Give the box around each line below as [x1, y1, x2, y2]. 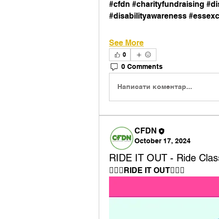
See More [109, 38, 144, 47]
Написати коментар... [117, 83, 192, 91]
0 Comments [121, 63, 163, 71]
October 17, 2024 [134, 136, 191, 145]
